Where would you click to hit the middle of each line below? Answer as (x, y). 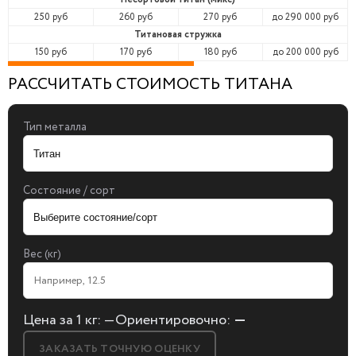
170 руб (135, 52)
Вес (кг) (42, 254)
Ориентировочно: (174, 320)
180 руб (220, 52)
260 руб (135, 17)
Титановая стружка (178, 35)
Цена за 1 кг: (63, 320)
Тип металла (55, 127)
